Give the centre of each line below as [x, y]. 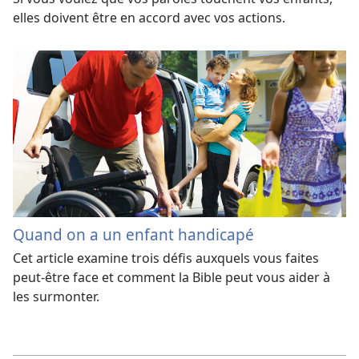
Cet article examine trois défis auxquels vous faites [166, 258]
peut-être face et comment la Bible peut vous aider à [171, 277]
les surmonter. [56, 296]
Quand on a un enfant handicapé [133, 234]
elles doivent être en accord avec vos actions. [149, 17]
